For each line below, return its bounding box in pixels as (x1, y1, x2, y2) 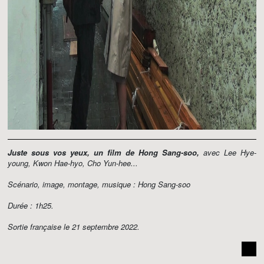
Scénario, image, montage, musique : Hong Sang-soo (8, 179, 190, 190)
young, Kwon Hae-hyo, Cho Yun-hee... (8, 157, 138, 169)
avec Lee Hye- (199, 147, 256, 158)
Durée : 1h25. (8, 200, 54, 211)
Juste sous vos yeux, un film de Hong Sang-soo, (8, 147, 199, 158)
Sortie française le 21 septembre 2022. (8, 221, 140, 232)
